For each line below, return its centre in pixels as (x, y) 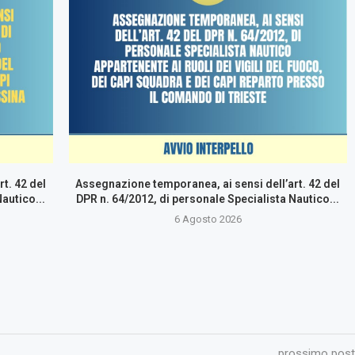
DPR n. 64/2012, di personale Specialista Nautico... (208, 198)
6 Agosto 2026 (208, 219)
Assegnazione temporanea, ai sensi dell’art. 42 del (208, 183)
